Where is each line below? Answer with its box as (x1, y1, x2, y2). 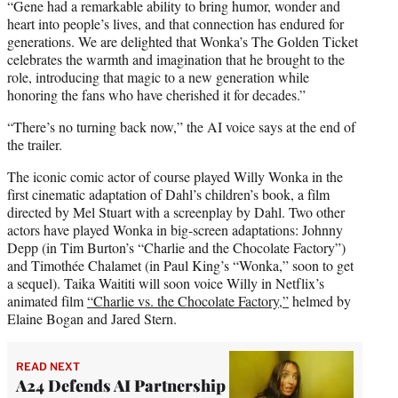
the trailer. (7, 134, 62, 154)
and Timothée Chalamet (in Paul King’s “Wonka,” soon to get (7, 255, 354, 275)
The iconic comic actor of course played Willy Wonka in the (7, 166, 343, 186)
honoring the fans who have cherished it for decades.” (7, 84, 306, 104)
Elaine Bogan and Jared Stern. (7, 308, 177, 328)
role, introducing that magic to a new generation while (7, 67, 309, 86)
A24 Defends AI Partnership (16, 374, 226, 396)
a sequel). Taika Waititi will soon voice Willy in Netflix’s (7, 273, 324, 292)
